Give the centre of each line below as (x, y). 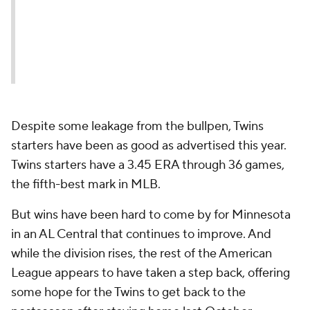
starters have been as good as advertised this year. (149, 146)
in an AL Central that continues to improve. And (141, 234)
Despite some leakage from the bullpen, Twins (137, 126)
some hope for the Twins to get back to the (128, 292)
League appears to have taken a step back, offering (151, 273)
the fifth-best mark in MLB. (87, 184)
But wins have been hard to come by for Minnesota (151, 215)
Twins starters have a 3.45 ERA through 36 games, (148, 165)
